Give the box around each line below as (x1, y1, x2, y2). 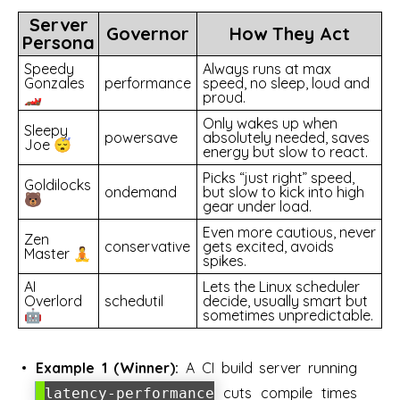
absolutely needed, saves (203, 128, 370, 146)
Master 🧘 (24, 244, 91, 262)
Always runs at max (203, 59, 331, 78)
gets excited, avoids (203, 237, 334, 255)
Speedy (24, 59, 74, 78)
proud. (203, 87, 246, 106)
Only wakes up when (203, 113, 337, 132)
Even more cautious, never (203, 222, 376, 241)
